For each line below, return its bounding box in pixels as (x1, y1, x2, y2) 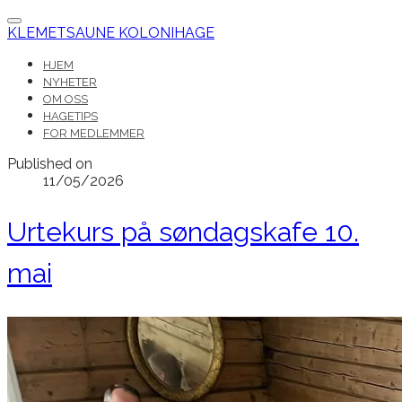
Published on (7, 155, 92, 172)
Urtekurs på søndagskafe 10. (7, 215, 359, 248)
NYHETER (43, 75, 97, 89)
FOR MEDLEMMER (43, 127, 144, 140)
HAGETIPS (43, 109, 98, 123)
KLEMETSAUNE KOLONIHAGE (7, 24, 214, 41)
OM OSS (43, 92, 88, 106)
